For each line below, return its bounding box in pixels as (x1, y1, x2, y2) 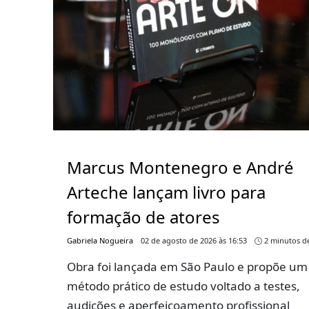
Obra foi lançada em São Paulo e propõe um (67, 259, 308, 275)
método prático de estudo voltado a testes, (67, 278, 300, 295)
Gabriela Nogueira (67, 235, 133, 246)
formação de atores (67, 206, 220, 229)
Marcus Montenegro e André (67, 156, 294, 179)
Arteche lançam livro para (67, 181, 266, 204)
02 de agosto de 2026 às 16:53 (141, 235, 247, 246)
